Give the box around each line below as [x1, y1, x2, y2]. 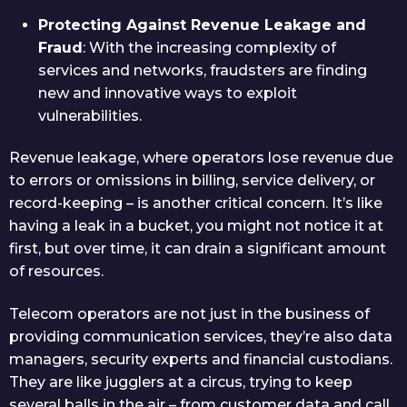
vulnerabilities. [38, 106, 142, 124]
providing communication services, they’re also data [9, 327, 392, 345]
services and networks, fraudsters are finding [38, 61, 367, 79]
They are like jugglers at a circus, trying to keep [9, 372, 352, 391]
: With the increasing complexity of [83, 38, 336, 56]
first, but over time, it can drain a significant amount [9, 240, 386, 258]
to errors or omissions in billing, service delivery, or [9, 172, 375, 190]
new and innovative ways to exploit [38, 84, 297, 102]
